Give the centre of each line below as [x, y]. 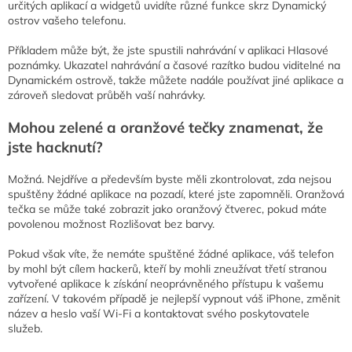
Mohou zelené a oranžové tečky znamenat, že [165, 128]
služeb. [25, 329]
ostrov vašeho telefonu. [67, 21]
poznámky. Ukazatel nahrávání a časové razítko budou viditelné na [174, 66]
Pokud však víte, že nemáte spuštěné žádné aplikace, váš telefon [171, 254]
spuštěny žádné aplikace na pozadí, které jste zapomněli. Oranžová [176, 194]
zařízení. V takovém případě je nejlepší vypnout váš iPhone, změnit [174, 299]
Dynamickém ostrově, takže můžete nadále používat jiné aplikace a [176, 81]
